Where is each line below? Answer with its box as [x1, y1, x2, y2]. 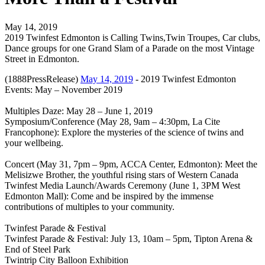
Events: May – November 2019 [5, 84, 122, 95]
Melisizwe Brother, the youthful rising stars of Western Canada [5, 169, 238, 180]
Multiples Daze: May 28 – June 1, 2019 [5, 105, 153, 116]
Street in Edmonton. [5, 53, 79, 64]
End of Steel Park [5, 244, 70, 254]
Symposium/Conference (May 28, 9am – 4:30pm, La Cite [5, 116, 220, 127]
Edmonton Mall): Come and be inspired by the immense [5, 190, 214, 201]
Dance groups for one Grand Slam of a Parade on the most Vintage [5, 43, 254, 53]
